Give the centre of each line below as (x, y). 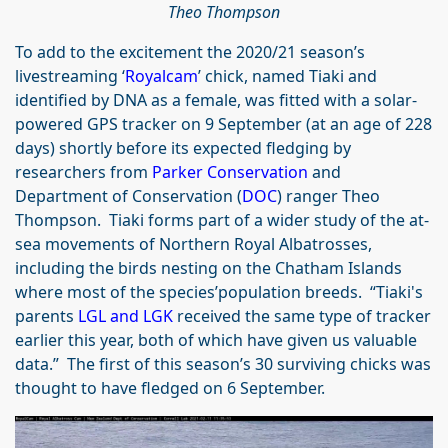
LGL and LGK (125, 315)
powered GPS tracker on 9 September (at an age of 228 (223, 123)
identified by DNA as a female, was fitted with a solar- (216, 99)
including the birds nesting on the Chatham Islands (208, 267)
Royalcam (161, 75)
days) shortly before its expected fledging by (183, 147)
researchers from (83, 171)
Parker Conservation (230, 171)
